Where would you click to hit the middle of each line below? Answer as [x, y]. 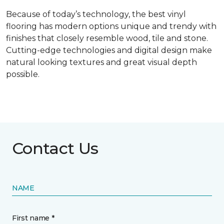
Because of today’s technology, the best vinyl [96, 14]
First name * [33, 218]
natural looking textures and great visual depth [101, 62]
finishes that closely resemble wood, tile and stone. [107, 38]
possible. [23, 74]
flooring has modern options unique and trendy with [111, 26]
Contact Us [55, 148]
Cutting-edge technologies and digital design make [109, 50]
